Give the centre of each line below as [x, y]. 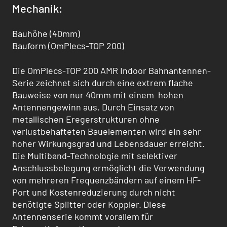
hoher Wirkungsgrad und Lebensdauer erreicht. [108, 144]
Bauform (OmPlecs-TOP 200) [68, 45]
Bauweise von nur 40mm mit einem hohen [98, 95]
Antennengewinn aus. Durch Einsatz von [93, 107]
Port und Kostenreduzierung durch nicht [94, 192]
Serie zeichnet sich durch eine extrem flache [103, 83]
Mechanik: [37, 8]
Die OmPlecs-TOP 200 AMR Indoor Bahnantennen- [111, 71]
